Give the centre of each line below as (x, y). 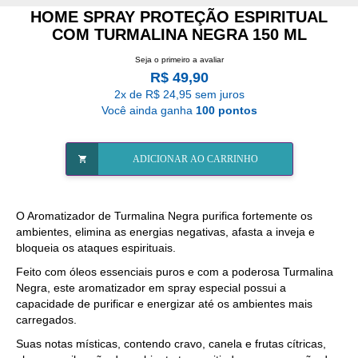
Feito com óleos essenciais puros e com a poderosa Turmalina (175, 271)
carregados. (46, 319)
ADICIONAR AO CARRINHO (195, 159)
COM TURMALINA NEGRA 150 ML (179, 34)
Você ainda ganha (148, 110)
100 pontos (226, 110)
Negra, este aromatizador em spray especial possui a (151, 287)
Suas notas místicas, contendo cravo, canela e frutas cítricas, (171, 343)
